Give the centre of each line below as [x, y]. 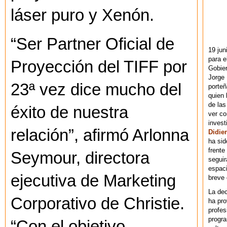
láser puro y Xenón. [82, 15]
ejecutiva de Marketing [93, 181]
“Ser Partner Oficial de [92, 44]
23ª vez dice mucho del [96, 90]
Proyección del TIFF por [99, 67]
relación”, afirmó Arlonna [100, 136]
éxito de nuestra [69, 113]
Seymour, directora [80, 158]
